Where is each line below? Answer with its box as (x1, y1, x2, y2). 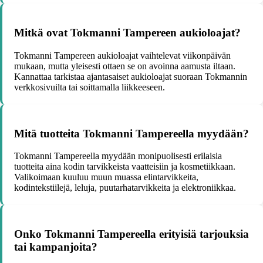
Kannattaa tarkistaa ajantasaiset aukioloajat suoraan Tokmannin (14, 71, 247, 82)
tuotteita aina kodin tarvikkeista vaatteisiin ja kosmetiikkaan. (14, 161, 235, 172)
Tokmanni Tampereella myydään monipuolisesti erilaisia (14, 151, 222, 161)
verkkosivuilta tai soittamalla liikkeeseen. (14, 82, 165, 92)
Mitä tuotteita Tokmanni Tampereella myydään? (14, 127, 249, 140)
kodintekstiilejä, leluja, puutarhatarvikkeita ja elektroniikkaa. (14, 183, 236, 193)
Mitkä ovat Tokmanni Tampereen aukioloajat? (14, 26, 241, 39)
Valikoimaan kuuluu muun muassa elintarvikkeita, (14, 172, 198, 183)
